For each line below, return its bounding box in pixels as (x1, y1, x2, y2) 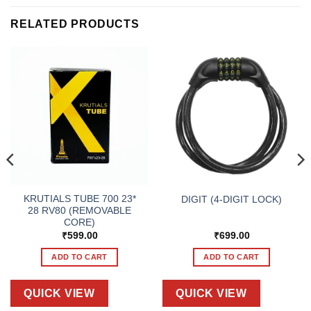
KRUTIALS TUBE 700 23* (23, 194, 136, 205)
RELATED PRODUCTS (10, 17, 140, 30)
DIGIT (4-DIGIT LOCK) (181, 194, 282, 205)
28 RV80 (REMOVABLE (28, 205, 131, 217)
